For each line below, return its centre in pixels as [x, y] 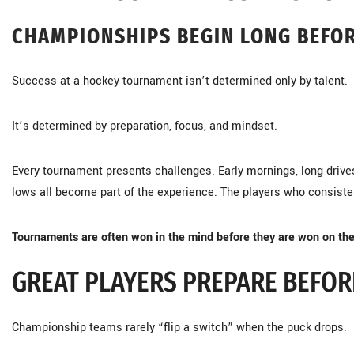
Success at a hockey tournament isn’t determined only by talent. [180, 81]
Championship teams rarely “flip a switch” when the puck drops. [179, 328]
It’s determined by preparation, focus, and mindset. [145, 126]
